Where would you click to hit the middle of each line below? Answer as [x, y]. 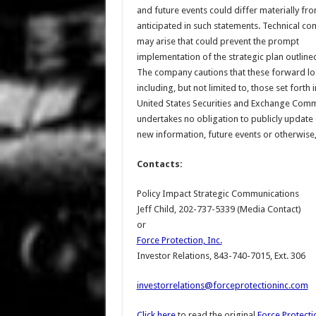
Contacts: [159, 164]
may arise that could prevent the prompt [218, 41]
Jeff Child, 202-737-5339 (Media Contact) [219, 209]
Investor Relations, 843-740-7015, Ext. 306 [221, 256]
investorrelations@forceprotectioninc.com [222, 285]
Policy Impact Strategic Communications [218, 194]
